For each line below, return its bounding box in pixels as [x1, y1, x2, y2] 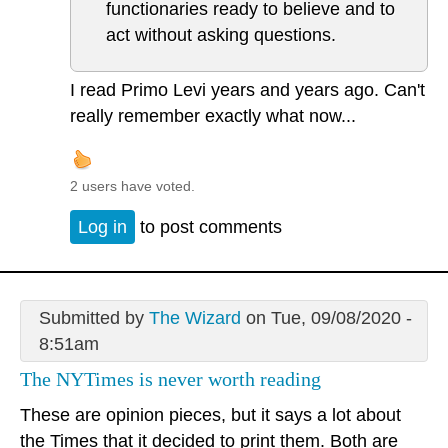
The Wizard [148, 307, 241, 328]
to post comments [135, 216, 282, 237]
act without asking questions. [106, 25, 336, 46]
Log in [78, 216, 127, 237]
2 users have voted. [70, 178, 195, 195]
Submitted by [38, 307, 149, 328]
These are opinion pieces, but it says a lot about [20, 405, 401, 426]
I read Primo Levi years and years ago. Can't [70, 80, 425, 101]
